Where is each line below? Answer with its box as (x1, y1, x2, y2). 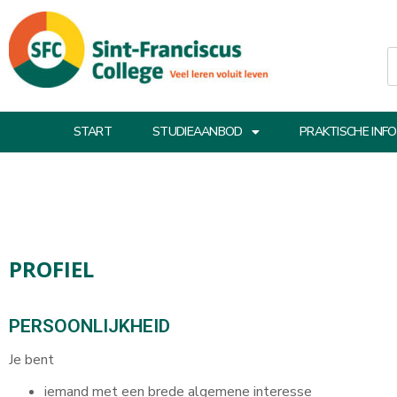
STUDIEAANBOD (152, 123, 243, 140)
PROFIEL (9, 254, 94, 284)
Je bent (9, 350, 54, 370)
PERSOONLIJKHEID (9, 315, 170, 337)
